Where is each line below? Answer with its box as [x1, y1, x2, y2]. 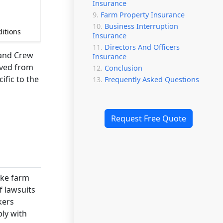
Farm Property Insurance [101, 10, 185, 19]
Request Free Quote [111, 113, 186, 124]
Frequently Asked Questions [105, 75, 199, 84]
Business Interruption [105, 21, 178, 31]
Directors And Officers [105, 42, 180, 52]
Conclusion [105, 63, 142, 73]
